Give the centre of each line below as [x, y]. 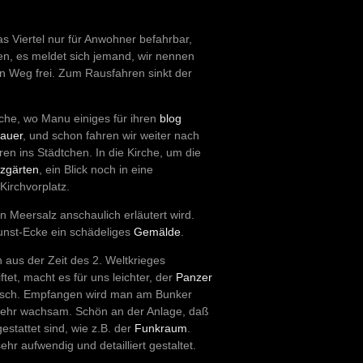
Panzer [194, 277]
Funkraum [161, 328]
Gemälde [157, 231]
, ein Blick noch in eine [96, 169]
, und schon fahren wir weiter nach [111, 135]
